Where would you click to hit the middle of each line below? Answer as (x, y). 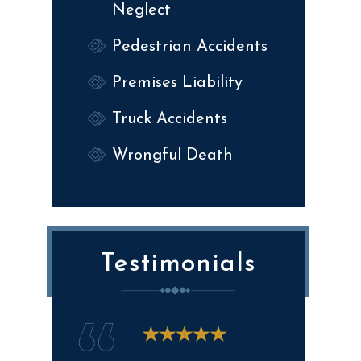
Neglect (141, 10)
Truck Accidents (170, 119)
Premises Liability (177, 83)
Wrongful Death (172, 155)
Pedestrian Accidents (190, 46)
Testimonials (178, 264)
